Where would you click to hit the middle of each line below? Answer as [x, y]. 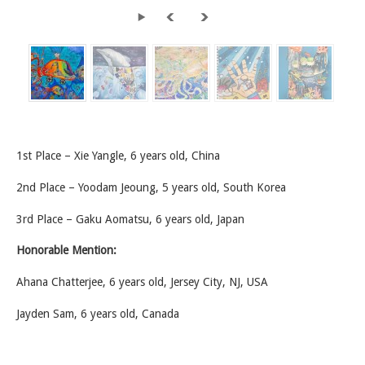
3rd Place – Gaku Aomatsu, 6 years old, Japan [130, 219]
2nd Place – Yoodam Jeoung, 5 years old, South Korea [151, 187]
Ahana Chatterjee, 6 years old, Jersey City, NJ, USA [142, 282]
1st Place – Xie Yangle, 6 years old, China [118, 155]
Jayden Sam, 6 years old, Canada [98, 313]
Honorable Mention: [66, 251]
